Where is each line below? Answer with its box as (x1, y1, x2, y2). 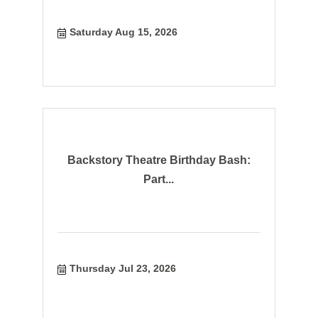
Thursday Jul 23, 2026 (70, 262, 177, 274)
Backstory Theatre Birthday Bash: (67, 153, 251, 166)
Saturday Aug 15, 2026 (70, 26, 178, 38)
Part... (143, 172, 175, 185)
